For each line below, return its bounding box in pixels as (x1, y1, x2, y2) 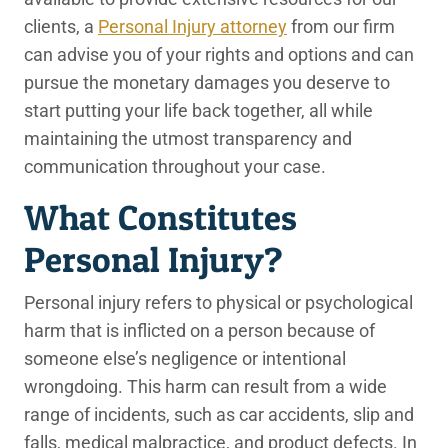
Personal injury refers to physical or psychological (24, 292, 413, 313)
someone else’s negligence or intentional (24, 348, 346, 369)
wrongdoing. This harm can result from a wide (24, 376, 387, 397)
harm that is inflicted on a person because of (24, 320, 375, 341)
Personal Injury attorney (98, 16, 287, 37)
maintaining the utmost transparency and (24, 128, 352, 149)
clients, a (24, 16, 98, 37)
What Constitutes (24, 196, 297, 239)
